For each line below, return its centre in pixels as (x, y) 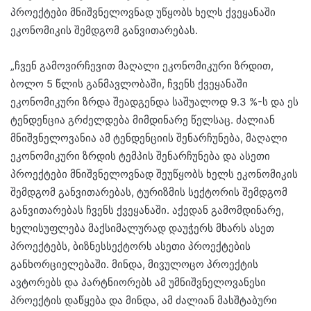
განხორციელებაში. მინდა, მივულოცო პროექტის (134, 264)
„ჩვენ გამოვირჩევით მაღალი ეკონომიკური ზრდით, (142, 65)
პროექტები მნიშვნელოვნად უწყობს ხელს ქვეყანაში (143, 12)
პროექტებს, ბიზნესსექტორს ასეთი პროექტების (131, 246)
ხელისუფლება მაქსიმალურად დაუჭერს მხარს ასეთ (142, 228)
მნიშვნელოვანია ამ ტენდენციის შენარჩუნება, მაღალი (149, 137)
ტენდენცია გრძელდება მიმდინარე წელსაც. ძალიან (143, 119)
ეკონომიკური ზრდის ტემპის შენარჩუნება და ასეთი (140, 155)
